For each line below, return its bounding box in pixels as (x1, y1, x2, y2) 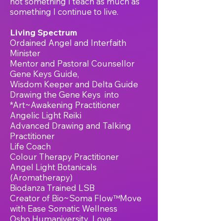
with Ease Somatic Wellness (10, 203, 117, 214)
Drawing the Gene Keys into (10, 89, 119, 100)
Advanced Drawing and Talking (10, 120, 131, 131)
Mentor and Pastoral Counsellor (10, 58, 135, 69)
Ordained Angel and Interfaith (10, 37, 126, 48)
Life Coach (10, 141, 51, 151)
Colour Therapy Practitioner (10, 151, 119, 162)
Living (10, 27, 37, 37)
